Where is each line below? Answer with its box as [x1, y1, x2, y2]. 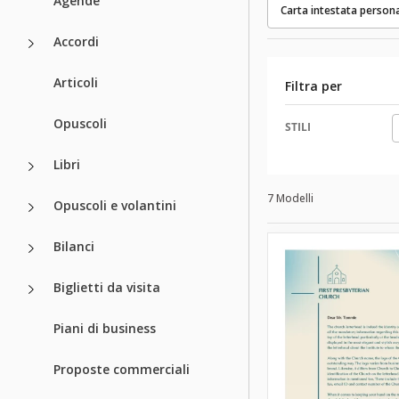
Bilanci [53, 237, 94, 255]
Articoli [53, 73, 98, 91]
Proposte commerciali [53, 360, 190, 378]
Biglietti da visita [53, 278, 160, 296]
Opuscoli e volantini [53, 196, 176, 214]
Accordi [53, 32, 99, 50]
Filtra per [285, 77, 342, 94]
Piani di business [53, 319, 156, 337]
